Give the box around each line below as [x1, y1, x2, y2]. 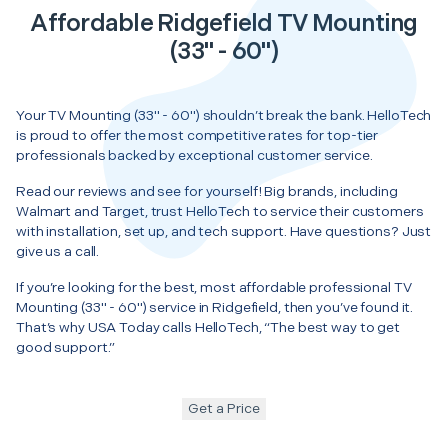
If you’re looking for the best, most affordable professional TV [16, 278, 412, 296]
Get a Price [188, 399, 260, 417]
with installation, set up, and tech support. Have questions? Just [16, 222, 432, 240]
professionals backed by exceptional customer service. [16, 146, 373, 164]
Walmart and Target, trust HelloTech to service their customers [16, 202, 424, 220]
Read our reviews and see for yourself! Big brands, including [16, 182, 398, 200]
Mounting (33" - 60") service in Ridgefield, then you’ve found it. [16, 298, 414, 316]
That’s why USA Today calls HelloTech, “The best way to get [16, 318, 401, 336]
